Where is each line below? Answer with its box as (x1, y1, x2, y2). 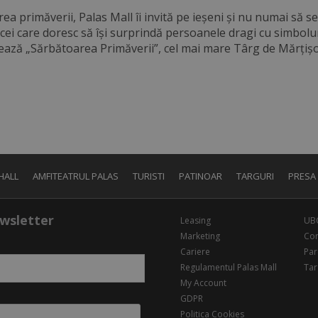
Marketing (180, 230, 220, 243)
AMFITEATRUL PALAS (33, 170, 119, 183)
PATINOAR (179, 170, 222, 183)
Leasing (180, 214, 211, 227)
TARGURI (236, 170, 274, 183)
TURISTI (133, 170, 165, 183)
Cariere (180, 246, 210, 258)
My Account (180, 277, 226, 290)
